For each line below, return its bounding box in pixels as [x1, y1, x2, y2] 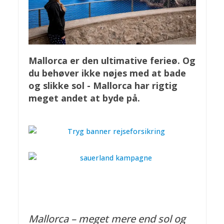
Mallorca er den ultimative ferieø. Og [28, 54, 195, 67]
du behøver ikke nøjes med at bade [28, 67, 186, 79]
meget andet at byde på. [28, 92, 140, 104]
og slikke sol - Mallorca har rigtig [28, 79, 177, 92]
